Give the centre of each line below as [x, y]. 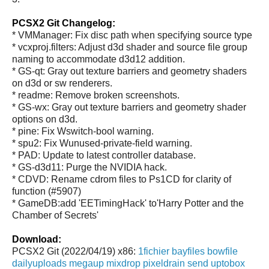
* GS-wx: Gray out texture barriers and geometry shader [129, 107]
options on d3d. [45, 119]
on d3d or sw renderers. [62, 83]
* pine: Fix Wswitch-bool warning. [83, 131]
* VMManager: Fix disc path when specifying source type [132, 35]
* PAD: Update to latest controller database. [104, 155]
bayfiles [188, 251]
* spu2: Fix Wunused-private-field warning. [102, 143]
